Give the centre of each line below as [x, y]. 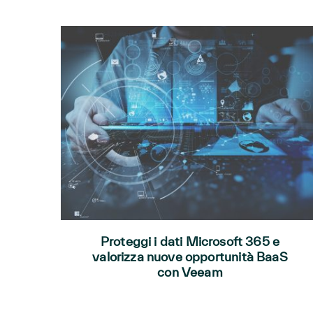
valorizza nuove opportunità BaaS [190, 256]
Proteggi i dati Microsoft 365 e [190, 241]
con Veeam [190, 272]
